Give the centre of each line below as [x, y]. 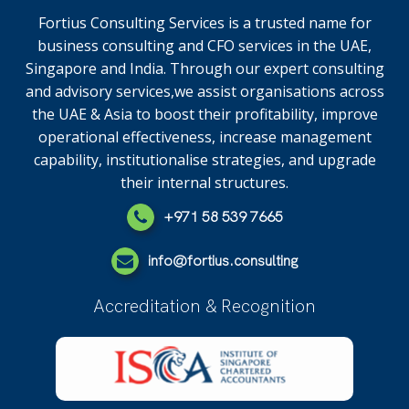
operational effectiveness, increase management [204, 137]
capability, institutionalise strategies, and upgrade [204, 160]
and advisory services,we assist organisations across [204, 91]
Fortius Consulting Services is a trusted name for [204, 23]
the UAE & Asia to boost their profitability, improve [204, 114]
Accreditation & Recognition [204, 306]
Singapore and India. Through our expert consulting [204, 68]
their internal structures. [204, 183]
